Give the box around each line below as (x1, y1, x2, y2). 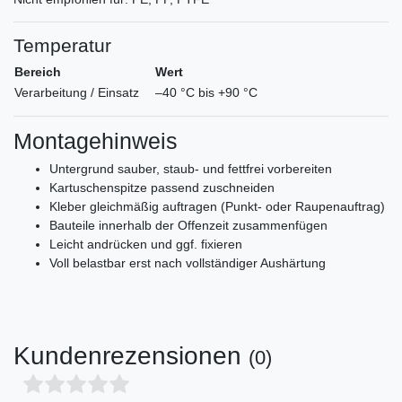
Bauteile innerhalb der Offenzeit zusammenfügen (49, 218, 328, 233)
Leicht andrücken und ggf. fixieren (49, 237, 242, 252)
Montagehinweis (13, 128, 178, 154)
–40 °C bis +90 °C (141, 85, 258, 100)
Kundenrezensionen (13, 342, 249, 371)
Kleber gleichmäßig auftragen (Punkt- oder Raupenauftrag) (49, 199, 385, 214)
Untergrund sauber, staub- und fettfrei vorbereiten (49, 162, 332, 177)
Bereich (14, 65, 61, 80)
